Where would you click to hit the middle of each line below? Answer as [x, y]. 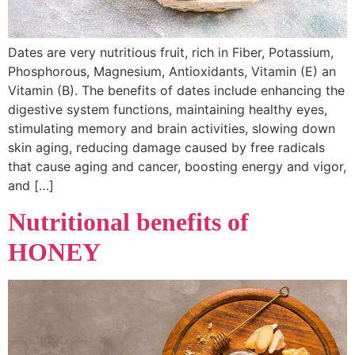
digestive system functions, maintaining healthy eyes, [168, 110]
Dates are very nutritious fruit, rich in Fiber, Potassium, [171, 53]
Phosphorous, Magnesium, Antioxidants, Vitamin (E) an [172, 72]
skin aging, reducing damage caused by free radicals [166, 148]
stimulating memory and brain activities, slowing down [172, 129]
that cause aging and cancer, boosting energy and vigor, [177, 167]
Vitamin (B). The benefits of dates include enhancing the [176, 91]
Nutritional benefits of [128, 221]
